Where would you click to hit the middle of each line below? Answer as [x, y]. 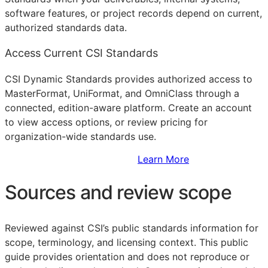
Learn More [163, 159]
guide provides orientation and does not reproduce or [127, 256]
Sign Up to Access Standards [71, 159]
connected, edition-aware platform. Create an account [128, 107]
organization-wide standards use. [80, 136]
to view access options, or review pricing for [106, 122]
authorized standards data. [66, 27]
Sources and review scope [118, 193]
